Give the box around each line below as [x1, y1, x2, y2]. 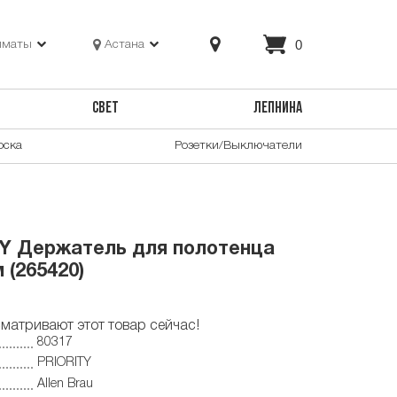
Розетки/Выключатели [175, 139, 302, 152]
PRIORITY [37, 357, 91, 370]
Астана [105, 38, 145, 51]
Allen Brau [37, 378, 93, 390]
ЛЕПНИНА [253, 101, 302, 117]
